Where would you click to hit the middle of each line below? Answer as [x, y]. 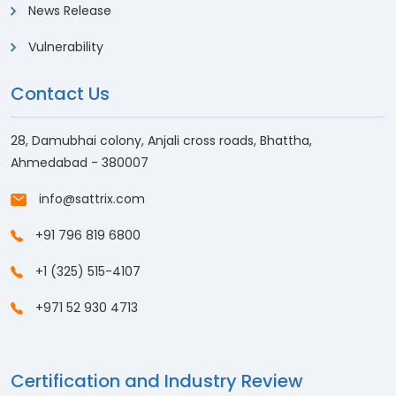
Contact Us [60, 93]
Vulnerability [64, 46]
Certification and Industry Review [157, 381]
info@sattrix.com [92, 198]
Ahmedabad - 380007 [80, 162]
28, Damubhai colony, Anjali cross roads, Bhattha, [161, 140]
